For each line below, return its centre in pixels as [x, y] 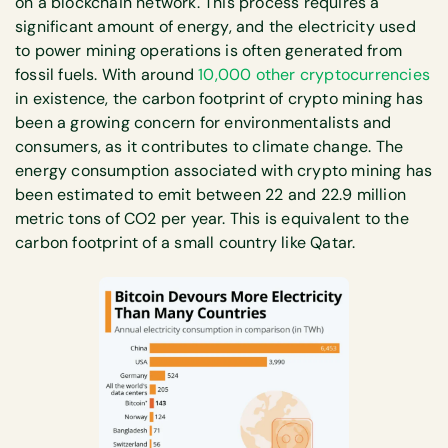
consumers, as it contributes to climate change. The [209, 146]
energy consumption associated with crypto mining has [224, 170]
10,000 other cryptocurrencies [314, 74]
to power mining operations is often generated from [209, 50]
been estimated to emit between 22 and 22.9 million [211, 194]
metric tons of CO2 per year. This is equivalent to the [212, 218]
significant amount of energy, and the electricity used [215, 26]
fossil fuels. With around [107, 74]
